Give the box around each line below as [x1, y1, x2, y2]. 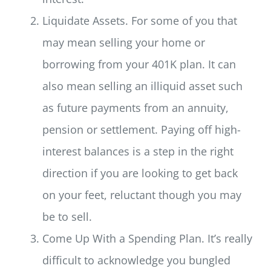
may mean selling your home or [42, 35, 205, 50]
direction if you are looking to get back [42, 166, 238, 181]
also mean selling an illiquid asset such [42, 79, 243, 94]
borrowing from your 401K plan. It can [42, 57, 236, 72]
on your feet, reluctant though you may [42, 188, 241, 203]
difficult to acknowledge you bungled [42, 253, 230, 268]
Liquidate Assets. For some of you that [42, 13, 237, 28]
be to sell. [42, 209, 92, 224]
